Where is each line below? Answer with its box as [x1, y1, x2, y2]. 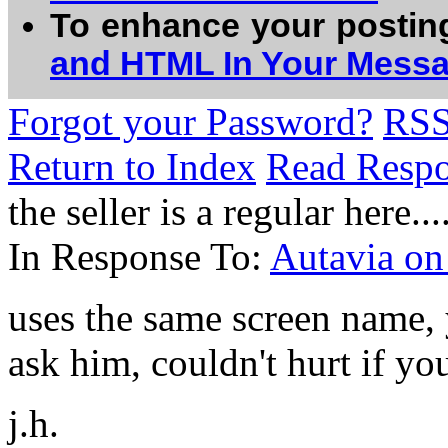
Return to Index [8, 145, 256, 188]
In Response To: [8, 235, 270, 278]
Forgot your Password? [8, 100, 373, 143]
